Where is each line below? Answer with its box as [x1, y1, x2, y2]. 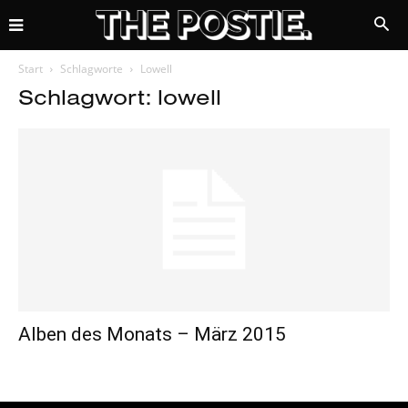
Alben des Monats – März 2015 [18, 323, 286, 346]
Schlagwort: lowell [18, 83, 221, 110]
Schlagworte [60, 61, 123, 76]
